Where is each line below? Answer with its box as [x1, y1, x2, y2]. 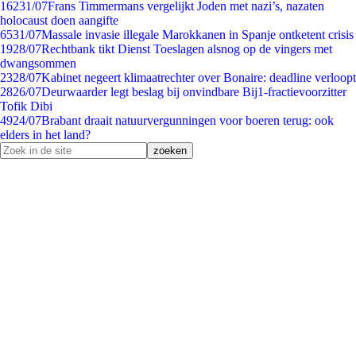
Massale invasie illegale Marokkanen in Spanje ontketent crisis [41, 28, 354, 41]
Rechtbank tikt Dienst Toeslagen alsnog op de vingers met [41, 42, 332, 56]
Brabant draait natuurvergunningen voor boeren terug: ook [41, 114, 334, 127]
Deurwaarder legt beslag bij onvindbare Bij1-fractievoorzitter [41, 85, 346, 99]
